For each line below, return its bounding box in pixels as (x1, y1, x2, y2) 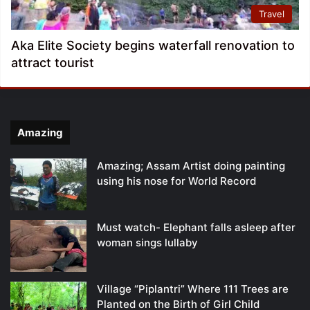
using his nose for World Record (97, 174, 256, 188)
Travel (259, 8, 284, 20)
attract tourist (11, 55, 94, 71)
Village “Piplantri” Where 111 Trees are (97, 282, 289, 296)
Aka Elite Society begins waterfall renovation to (11, 38, 295, 53)
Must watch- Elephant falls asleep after (97, 221, 295, 235)
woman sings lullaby (97, 236, 198, 250)
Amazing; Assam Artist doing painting (97, 159, 285, 173)
